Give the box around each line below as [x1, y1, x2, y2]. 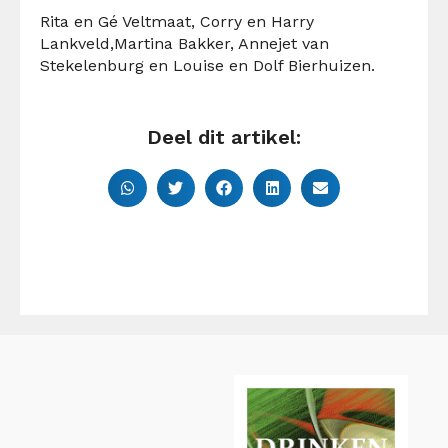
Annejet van [234, 33, 329, 53]
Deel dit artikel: [147, 124, 301, 149]
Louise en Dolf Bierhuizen [173, 55, 371, 75]
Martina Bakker [114, 33, 230, 53]
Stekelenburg [40, 55, 149, 75]
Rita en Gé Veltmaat [40, 11, 191, 31]
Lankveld [40, 33, 110, 53]
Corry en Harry [195, 11, 314, 31]
